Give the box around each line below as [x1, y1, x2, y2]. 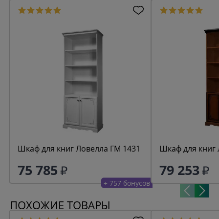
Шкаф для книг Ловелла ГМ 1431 [18, 143, 140, 154]
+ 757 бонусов [104, 178, 150, 188]
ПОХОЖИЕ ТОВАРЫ [10, 197, 110, 213]
